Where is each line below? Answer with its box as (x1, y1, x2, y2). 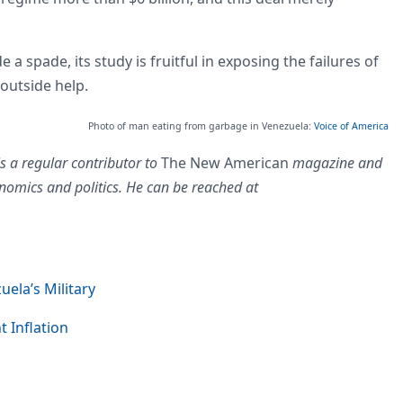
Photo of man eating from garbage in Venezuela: (88, 119, 314, 132)
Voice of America (314, 119, 389, 132)
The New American (161, 152, 289, 173)
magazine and (289, 152, 382, 173)
